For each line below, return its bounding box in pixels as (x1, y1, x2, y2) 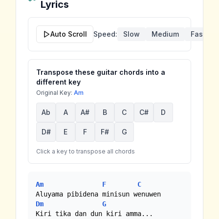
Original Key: (36, 88, 74, 96)
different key (36, 77, 81, 86)
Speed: (93, 29, 117, 38)
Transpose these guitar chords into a (36, 67, 165, 76)
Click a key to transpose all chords (36, 147, 135, 155)
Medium (152, 29, 179, 38)
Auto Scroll (50, 29, 87, 38)
